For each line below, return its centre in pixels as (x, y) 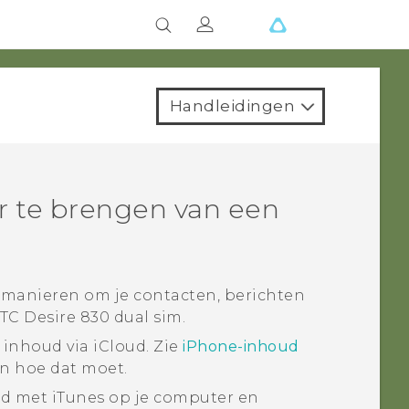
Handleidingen (232, 106)
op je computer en (182, 398)
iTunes (78, 398)
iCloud (120, 347)
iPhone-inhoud (241, 347)
